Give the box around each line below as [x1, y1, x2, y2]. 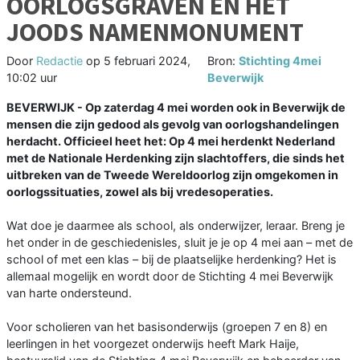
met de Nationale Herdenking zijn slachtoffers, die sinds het [6, 151, 345, 166]
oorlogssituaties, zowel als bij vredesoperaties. [6, 185, 273, 199]
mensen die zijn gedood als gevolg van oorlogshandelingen [6, 117, 339, 132]
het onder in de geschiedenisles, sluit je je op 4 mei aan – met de [6, 235, 353, 250]
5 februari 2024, [104, 54, 190, 68]
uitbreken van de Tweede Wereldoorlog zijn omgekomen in [6, 168, 338, 182]
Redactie [36, 54, 83, 68]
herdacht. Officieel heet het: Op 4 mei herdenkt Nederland [6, 134, 335, 149]
